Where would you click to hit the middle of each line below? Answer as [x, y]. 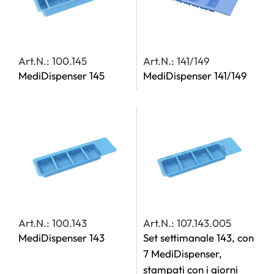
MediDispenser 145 [61, 76]
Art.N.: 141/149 [176, 61]
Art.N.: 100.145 [53, 61]
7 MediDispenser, [183, 254]
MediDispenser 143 [61, 238]
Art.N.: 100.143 [53, 223]
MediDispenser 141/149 [195, 76]
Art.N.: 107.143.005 [187, 223]
